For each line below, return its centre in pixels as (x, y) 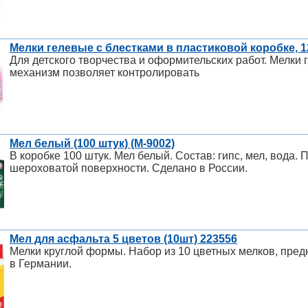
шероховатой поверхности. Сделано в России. (129, 168)
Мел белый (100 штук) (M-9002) (92, 144)
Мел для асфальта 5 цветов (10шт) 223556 (123, 239)
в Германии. (41, 264)
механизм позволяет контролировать (104, 73)
